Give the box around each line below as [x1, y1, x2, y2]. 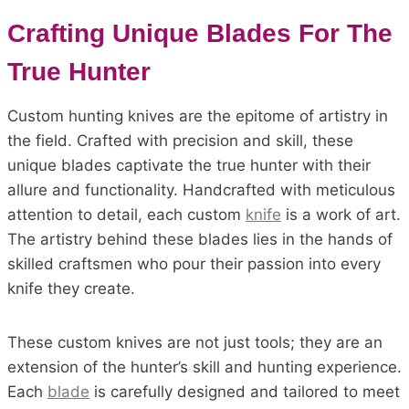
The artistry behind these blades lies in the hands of [7, 230, 393, 248]
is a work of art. [281, 205, 401, 224]
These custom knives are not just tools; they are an [7, 333, 383, 351]
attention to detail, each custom [7, 205, 246, 224]
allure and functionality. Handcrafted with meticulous [7, 181, 395, 199]
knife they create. [7, 279, 135, 298]
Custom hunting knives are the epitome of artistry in [7, 107, 388, 125]
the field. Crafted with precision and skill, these [7, 131, 353, 150]
